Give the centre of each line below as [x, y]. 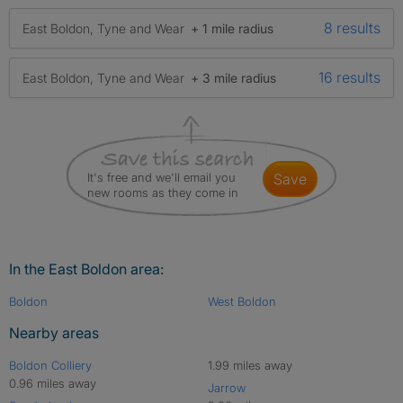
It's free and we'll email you [161, 177]
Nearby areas [54, 333]
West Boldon [242, 301]
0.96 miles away [53, 383]
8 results [352, 28]
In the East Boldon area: [86, 269]
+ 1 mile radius [232, 28]
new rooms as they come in [163, 193]
